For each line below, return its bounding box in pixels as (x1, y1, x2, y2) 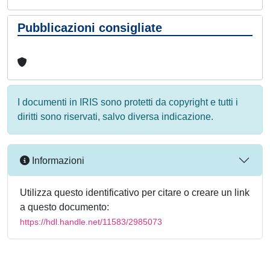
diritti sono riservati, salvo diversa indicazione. (17, 111, 213, 122)
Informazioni (30, 155, 84, 166)
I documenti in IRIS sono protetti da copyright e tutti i (17, 97, 238, 107)
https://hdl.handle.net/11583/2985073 (20, 217, 162, 227)
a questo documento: (20, 202, 109, 212)
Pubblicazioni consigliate (17, 21, 162, 34)
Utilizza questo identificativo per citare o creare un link (20, 187, 250, 198)
